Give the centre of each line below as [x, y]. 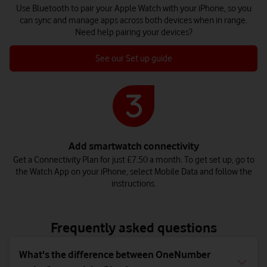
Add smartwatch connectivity [133, 146]
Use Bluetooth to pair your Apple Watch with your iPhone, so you [133, 9]
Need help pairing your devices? [133, 32]
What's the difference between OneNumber [115, 255]
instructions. [133, 184]
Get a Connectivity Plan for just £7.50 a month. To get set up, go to [133, 160]
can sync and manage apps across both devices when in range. [133, 21]
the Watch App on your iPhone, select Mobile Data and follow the [133, 172]
